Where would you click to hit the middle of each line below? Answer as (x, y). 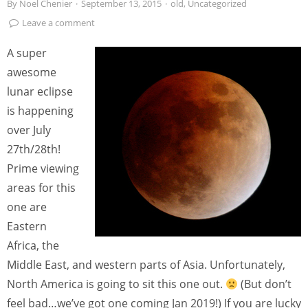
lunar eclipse (40, 91)
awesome (32, 72)
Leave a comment (58, 22)
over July (29, 130)
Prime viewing (43, 168)
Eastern (27, 226)
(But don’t (265, 284)
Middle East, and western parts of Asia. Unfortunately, (146, 264)
